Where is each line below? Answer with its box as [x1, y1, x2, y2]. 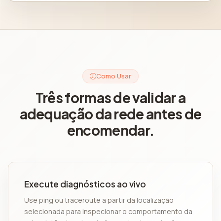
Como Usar [96, 72, 131, 81]
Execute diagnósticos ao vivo [24, 179, 146, 190]
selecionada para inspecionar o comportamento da [24, 207, 192, 217]
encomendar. [67, 121, 154, 139]
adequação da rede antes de [19, 105, 202, 123]
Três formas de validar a [35, 89, 186, 107]
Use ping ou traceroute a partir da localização [24, 195, 174, 205]
